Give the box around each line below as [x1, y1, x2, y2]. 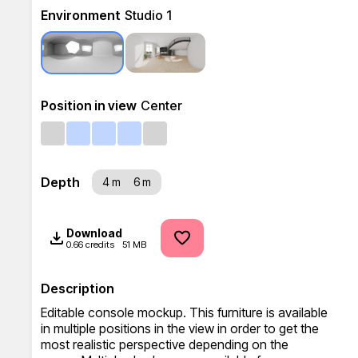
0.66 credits [66, 238, 114, 250]
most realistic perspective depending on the [41, 336, 288, 352]
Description [41, 280, 114, 296]
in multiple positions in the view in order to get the [41, 320, 319, 336]
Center [141, 97, 182, 113]
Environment [41, 7, 121, 23]
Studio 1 [125, 7, 172, 23]
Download [66, 226, 122, 240]
